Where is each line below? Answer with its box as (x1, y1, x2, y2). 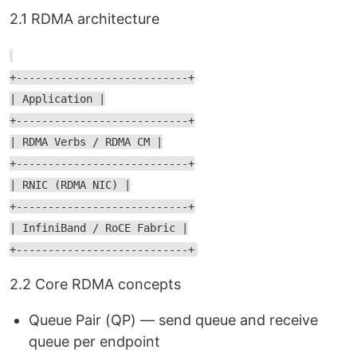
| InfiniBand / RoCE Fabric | (10, 222, 188, 234)
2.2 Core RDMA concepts (10, 276, 181, 292)
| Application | (10, 92, 105, 105)
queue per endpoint (29, 333, 160, 350)
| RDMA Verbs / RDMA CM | (10, 135, 163, 148)
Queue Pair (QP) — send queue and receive (29, 312, 318, 328)
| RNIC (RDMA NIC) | (10, 178, 131, 191)
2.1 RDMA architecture (10, 10, 159, 27)
